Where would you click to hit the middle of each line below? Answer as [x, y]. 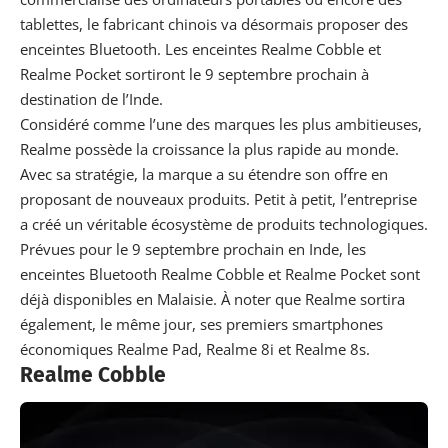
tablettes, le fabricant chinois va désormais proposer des [214, 23]
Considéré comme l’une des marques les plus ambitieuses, [221, 123]
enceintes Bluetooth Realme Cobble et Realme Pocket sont [220, 273]
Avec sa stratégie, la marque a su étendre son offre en [204, 173]
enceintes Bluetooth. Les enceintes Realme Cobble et [200, 48]
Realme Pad [155, 348]
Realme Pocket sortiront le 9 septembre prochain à [194, 73]
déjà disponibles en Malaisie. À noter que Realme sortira [212, 298]
